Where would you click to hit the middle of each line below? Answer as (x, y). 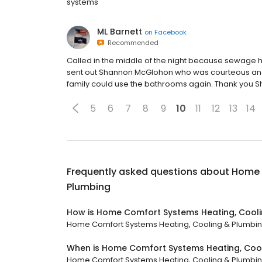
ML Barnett (120, 32)
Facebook (170, 32)
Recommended (131, 43)
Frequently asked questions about (149, 172)
